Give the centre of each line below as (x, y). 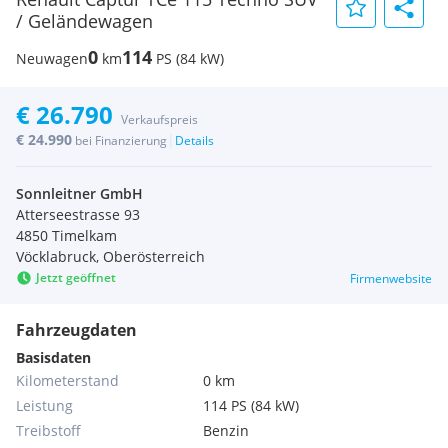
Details (194, 140)
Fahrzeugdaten (76, 330)
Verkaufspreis (159, 119)
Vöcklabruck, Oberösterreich (110, 256)
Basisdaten (53, 357)
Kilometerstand (67, 380)
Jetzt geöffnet (76, 277)
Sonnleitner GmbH (79, 193)
